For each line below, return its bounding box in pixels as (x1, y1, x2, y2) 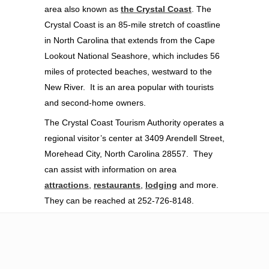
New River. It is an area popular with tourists (44, 82, 214, 92)
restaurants (94, 180, 141, 190)
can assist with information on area (44, 164, 177, 174)
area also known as (44, 4, 121, 14)
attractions (44, 180, 89, 190)
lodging (145, 180, 177, 190)
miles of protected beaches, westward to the (44, 66, 212, 76)
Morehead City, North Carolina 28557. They (44, 148, 213, 159)
